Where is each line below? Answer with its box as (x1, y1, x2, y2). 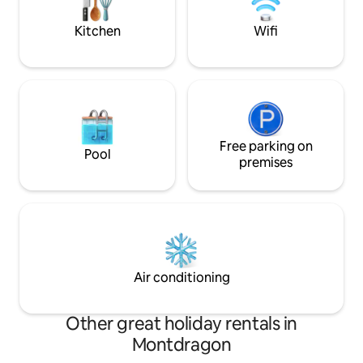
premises (239, 154, 293, 172)
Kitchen (74, 23, 121, 41)
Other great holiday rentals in (66, 312, 297, 336)
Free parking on (219, 138, 313, 156)
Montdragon (131, 333, 232, 357)
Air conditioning (133, 269, 230, 287)
